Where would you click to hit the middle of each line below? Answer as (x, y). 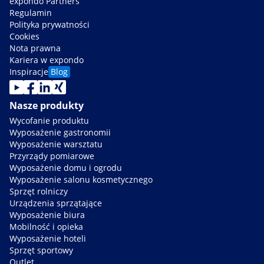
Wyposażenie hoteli (48, 239)
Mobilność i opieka (46, 227)
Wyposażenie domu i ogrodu (66, 168)
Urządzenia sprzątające (56, 203)
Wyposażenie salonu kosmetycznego (81, 180)
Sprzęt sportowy (41, 250)
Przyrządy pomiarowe (52, 156)
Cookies (24, 37)
